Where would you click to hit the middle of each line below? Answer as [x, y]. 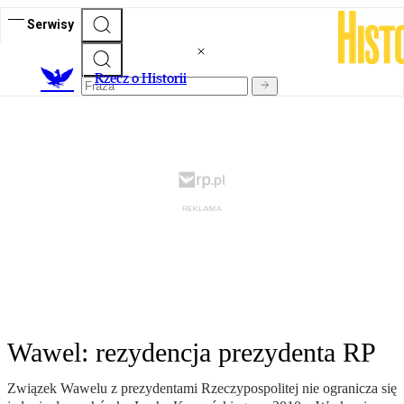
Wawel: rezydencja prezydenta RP [192, 353]
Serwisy [50, 24]
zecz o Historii [145, 78]
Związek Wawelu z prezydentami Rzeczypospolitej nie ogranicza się [202, 389]
